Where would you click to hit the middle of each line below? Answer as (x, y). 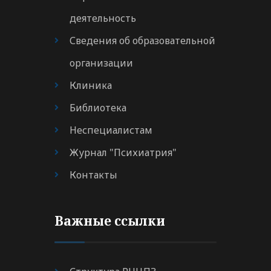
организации (101, 63)
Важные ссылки (110, 221)
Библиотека (98, 108)
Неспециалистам (111, 130)
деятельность (103, 18)
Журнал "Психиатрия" (123, 153)
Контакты (93, 175)
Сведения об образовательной (142, 41)
